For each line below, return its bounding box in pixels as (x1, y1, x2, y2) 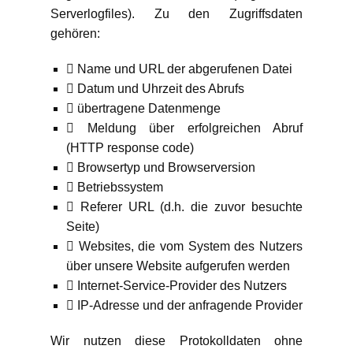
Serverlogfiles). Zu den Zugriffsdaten (50, 7, 303, 20)
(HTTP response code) (66, 141, 194, 154)
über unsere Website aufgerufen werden (66, 259, 290, 273)
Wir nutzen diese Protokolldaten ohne (50, 334, 303, 347)
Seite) (66, 220, 99, 233)
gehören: (50, 27, 103, 40)
